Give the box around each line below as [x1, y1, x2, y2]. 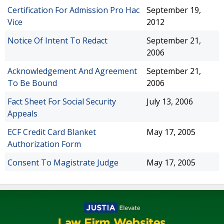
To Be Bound [7, 77, 57, 88]
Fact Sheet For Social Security [7, 96, 116, 107]
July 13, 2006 [146, 96, 193, 107]
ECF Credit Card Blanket [7, 126, 96, 137]
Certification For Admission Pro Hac [7, 4, 139, 15]
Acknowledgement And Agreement [7, 65, 137, 76]
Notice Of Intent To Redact [7, 35, 107, 46]
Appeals [7, 108, 37, 119]
